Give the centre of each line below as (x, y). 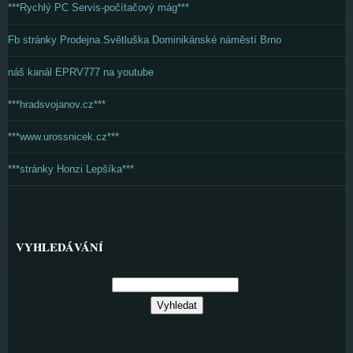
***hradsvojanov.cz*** (57, 104)
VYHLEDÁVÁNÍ (59, 247)
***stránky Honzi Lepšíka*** (71, 169)
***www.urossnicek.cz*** (63, 136)
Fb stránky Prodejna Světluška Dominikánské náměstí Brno (145, 39)
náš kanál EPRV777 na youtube (81, 72)
